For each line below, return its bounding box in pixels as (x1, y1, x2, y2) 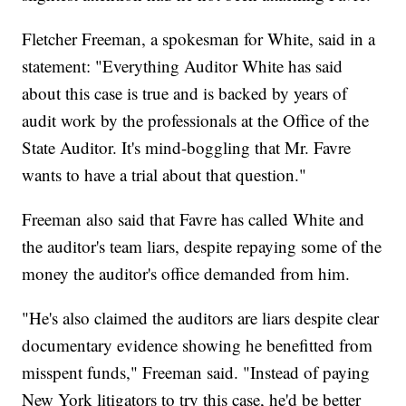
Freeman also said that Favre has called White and (22, 208, 365, 231)
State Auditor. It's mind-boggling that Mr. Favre (22, 136, 352, 159)
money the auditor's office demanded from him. (22, 262, 351, 285)
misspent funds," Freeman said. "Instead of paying (22, 361, 371, 384)
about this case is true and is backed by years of (22, 82, 348, 105)
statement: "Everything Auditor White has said (22, 54, 343, 78)
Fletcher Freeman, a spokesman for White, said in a (22, 27, 376, 51)
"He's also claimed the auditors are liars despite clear (22, 306, 380, 330)
